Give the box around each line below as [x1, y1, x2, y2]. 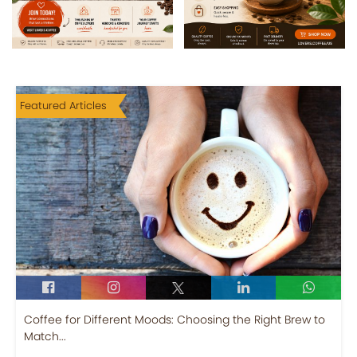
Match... [24, 328, 66, 344]
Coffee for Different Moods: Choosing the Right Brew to [24, 311, 325, 328]
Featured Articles [20, 98, 107, 113]
